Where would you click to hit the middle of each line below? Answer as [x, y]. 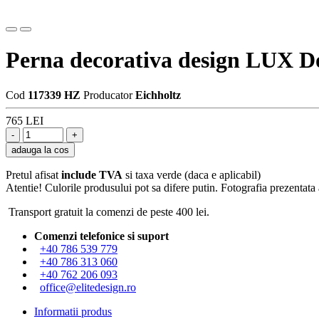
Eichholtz [158, 95]
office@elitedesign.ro [88, 287]
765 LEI [25, 120]
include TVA [92, 174]
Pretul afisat [33, 174]
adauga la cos [40, 150]
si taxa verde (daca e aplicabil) [192, 174]
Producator [108, 95]
